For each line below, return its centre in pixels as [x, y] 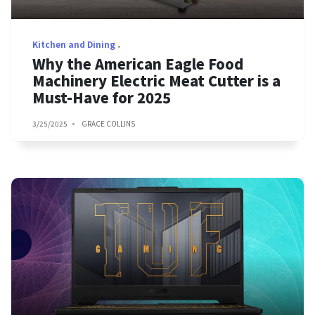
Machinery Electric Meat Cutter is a [156, 81]
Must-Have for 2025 [102, 97]
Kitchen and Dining [74, 44]
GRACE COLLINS [108, 123]
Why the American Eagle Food [138, 64]
